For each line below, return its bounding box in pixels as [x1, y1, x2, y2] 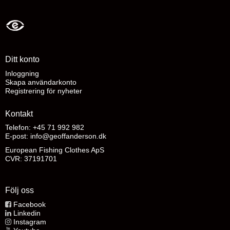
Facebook [13, 200, 46, 208]
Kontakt [5, 109, 33, 118]
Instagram [13, 217, 46, 226]
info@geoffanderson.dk [30, 132, 106, 141]
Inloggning [5, 69, 39, 78]
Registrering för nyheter [5, 86, 82, 95]
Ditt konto [5, 55, 40, 64]
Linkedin [13, 208, 41, 217]
